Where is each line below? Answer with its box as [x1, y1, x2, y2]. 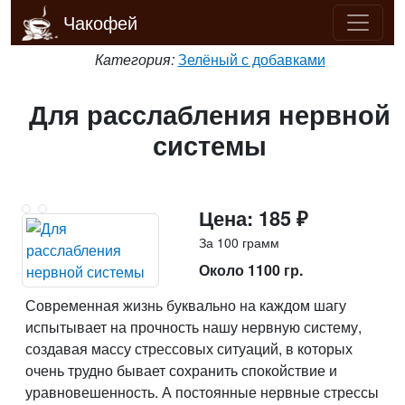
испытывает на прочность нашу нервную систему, [25, 316, 362, 337]
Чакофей [63, 9, 138, 35]
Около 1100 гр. [199, 259, 303, 280]
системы [153, 127, 267, 164]
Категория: [94, 49, 174, 70]
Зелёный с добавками [177, 49, 325, 70]
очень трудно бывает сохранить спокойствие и [25, 360, 337, 381]
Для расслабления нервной [29, 96, 391, 133]
